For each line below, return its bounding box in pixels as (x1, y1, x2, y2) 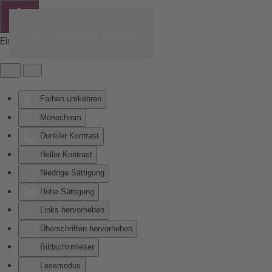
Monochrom (40, 112, 81, 122)
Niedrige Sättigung (40, 168, 104, 178)
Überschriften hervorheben (40, 223, 132, 233)
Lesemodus (40, 260, 81, 270)
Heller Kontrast (40, 149, 92, 159)
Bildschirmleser (40, 242, 94, 252)
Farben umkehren (40, 94, 101, 104)
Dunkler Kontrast (40, 131, 99, 141)
